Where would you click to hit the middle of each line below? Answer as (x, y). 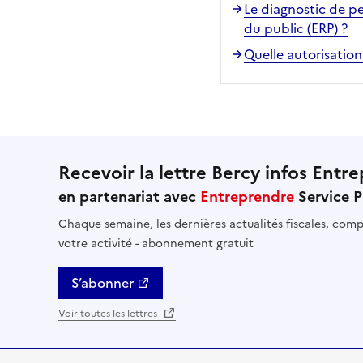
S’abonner (102, 282)
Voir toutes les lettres (109, 313)
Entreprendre (247, 196)
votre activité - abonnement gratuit (156, 243)
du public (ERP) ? (296, 28)
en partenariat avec (129, 196)
